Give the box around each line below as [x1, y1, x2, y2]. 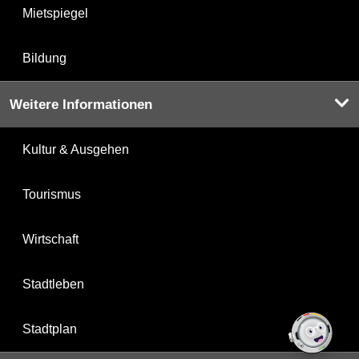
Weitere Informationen [10, 97, 152, 113]
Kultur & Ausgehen [22, 143, 129, 157]
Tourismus [22, 188, 81, 202]
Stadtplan [22, 322, 77, 337]
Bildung [22, 51, 67, 66]
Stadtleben [22, 277, 84, 292]
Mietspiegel [22, 6, 88, 21]
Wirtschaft [22, 232, 79, 247]
